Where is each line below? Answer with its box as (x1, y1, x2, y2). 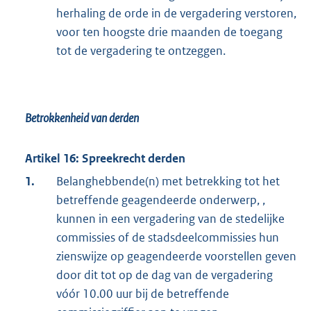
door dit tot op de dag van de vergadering (56, 267, 273, 283)
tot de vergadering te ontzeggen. (56, 43, 226, 59)
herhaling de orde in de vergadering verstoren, (56, 6, 296, 22)
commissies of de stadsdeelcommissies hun (56, 230, 279, 246)
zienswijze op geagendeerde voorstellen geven (56, 249, 296, 264)
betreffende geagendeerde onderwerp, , (56, 192, 265, 208)
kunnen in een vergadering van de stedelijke (56, 211, 285, 227)
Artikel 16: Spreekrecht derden (25, 151, 185, 167)
